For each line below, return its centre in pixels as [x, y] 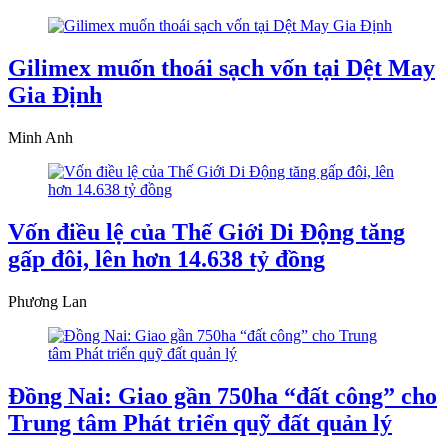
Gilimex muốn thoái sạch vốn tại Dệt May [221, 68]
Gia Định [55, 95]
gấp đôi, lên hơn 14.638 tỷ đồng [166, 259]
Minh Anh [40, 138]
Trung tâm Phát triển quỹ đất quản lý [200, 422]
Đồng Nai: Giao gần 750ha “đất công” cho [222, 395]
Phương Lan [47, 301]
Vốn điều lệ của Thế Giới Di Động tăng [206, 232]
